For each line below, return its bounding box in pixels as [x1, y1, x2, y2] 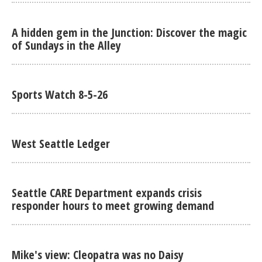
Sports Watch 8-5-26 [12, 86, 108, 102]
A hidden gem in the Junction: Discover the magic [12, 24, 247, 40]
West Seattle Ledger [12, 135, 110, 151]
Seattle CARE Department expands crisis [12, 184, 202, 201]
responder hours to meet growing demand [12, 197, 214, 213]
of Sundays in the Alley [12, 37, 121, 53]
